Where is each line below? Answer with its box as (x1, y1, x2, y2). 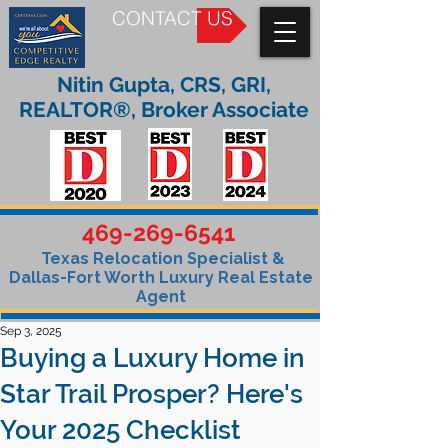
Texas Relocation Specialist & (36, 249, 285, 268)
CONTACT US (112, 7, 233, 30)
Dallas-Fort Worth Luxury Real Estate (8, 268, 313, 287)
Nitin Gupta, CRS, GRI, (57, 72, 271, 97)
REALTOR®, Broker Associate (19, 97, 309, 122)
